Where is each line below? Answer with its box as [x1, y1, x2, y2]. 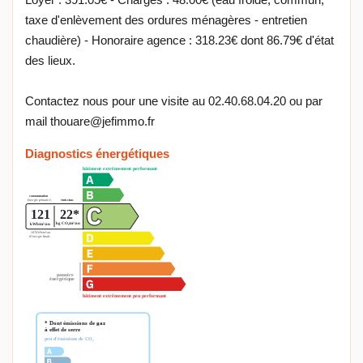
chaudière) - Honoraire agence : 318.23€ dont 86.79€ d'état [25, 33, 334, 48]
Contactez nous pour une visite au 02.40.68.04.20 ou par [25, 94, 322, 109]
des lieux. [25, 53, 75, 68]
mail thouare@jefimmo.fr [25, 114, 155, 129]
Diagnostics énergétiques [25, 147, 169, 161]
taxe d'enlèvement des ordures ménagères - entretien [25, 13, 307, 28]
